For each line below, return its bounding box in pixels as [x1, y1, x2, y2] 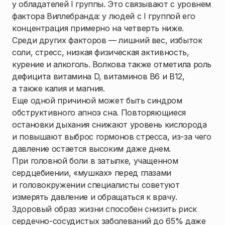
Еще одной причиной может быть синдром [12, 95, 182, 105]
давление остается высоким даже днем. [12, 144, 171, 154]
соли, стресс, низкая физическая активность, [12, 47, 189, 57]
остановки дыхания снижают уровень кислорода [12, 120, 207, 130]
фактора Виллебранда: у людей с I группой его [12, 11, 195, 21]
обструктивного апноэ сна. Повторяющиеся [12, 107, 186, 118]
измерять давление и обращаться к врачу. [12, 192, 177, 202]
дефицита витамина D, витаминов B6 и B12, [12, 71, 185, 81]
